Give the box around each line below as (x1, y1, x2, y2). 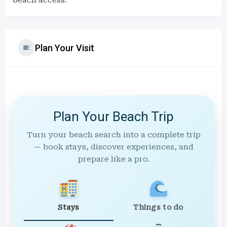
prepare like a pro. (78, 155, 149, 164)
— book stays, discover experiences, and (33, 142, 194, 152)
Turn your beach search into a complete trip (26, 130, 201, 139)
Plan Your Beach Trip (53, 109, 174, 124)
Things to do (133, 203, 183, 211)
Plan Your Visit (35, 42, 94, 53)
